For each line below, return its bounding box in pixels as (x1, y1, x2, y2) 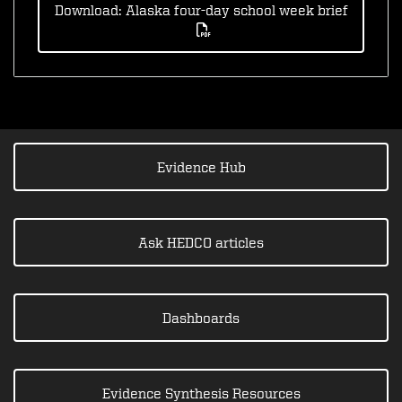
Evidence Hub (156, 158, 246, 175)
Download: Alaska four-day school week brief (54, 2, 348, 19)
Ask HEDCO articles (138, 233, 264, 250)
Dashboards (162, 309, 240, 326)
